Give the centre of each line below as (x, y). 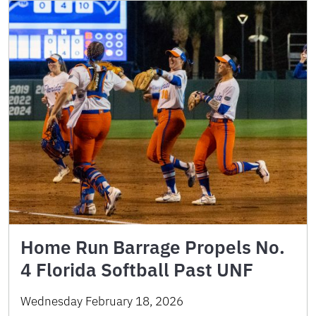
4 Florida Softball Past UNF (137, 269)
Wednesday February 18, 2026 (102, 301)
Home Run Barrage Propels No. (153, 247)
